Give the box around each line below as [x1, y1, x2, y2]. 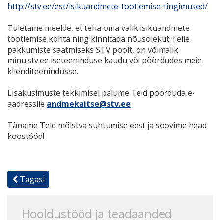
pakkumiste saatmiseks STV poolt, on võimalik [7, 44, 178, 55]
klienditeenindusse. [7, 65, 78, 77]
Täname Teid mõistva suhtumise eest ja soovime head [7, 119, 207, 131]
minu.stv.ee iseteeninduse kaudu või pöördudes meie [7, 55, 202, 66]
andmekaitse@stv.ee [47, 98, 131, 109]
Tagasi [17, 173, 45, 185]
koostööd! [7, 130, 44, 141]
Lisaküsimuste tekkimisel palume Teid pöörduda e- [7, 87, 195, 98]
